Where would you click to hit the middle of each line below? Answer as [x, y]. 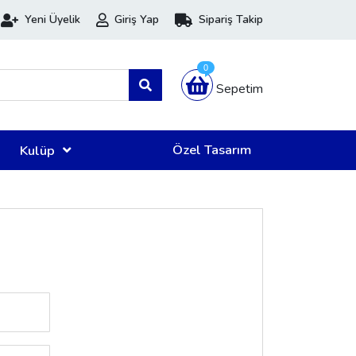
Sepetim [240, 89]
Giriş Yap [137, 19]
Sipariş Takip [231, 19]
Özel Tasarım [212, 150]
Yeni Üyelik [52, 19]
